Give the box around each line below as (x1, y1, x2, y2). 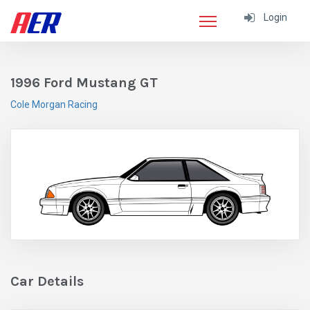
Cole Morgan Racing (10, 99, 98, 110)
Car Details (10, 273, 84, 290)
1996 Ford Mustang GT (10, 75, 158, 91)
